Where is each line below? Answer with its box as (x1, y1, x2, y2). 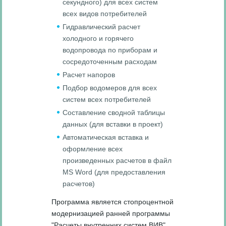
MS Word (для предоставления (63, 167, 166, 176)
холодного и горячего (63, 34, 134, 42)
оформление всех (63, 144, 123, 153)
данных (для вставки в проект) (63, 120, 163, 128)
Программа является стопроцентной (51, 197, 174, 206)
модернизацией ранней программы (51, 209, 171, 217)
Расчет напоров (63, 70, 116, 79)
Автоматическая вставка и (63, 133, 149, 141)
